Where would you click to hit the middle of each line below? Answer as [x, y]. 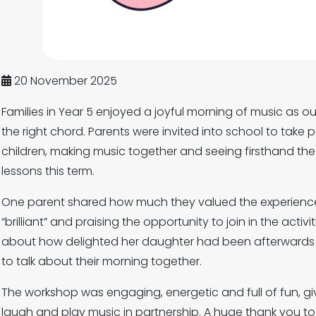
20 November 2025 [64, 81]
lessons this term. [48, 171]
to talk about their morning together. [102, 261]
